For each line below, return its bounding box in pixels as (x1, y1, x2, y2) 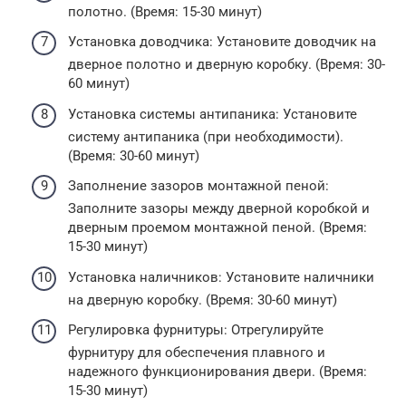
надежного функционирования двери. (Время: (68, 363, 367, 381)
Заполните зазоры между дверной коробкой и (68, 200, 370, 217)
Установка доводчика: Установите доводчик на (68, 34, 376, 51)
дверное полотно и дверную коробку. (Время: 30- (68, 56, 385, 73)
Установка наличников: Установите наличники (68, 268, 374, 285)
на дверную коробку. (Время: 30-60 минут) (68, 291, 337, 308)
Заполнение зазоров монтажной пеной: (68, 178, 329, 195)
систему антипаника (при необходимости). (68, 128, 343, 145)
